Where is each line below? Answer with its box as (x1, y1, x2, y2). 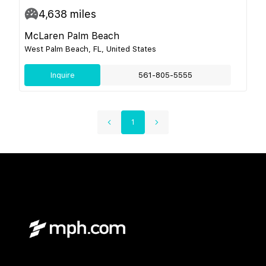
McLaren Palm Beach (24, 30, 119, 42)
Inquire (50, 70, 75, 80)
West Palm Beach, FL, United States (24, 44, 156, 53)
